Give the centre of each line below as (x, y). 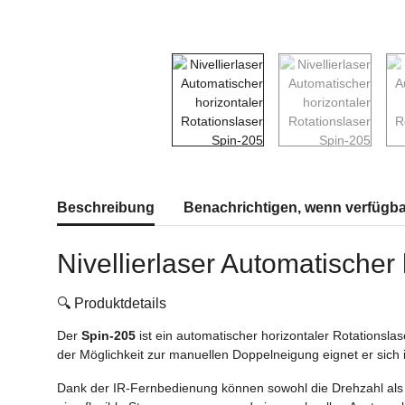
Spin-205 (108, 335)
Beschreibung (106, 207)
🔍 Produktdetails (112, 303)
